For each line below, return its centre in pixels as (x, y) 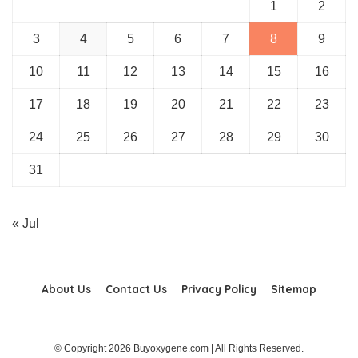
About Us (66, 289)
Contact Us (136, 289)
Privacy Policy (219, 289)
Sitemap (294, 289)
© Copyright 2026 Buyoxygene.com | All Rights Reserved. (179, 349)
